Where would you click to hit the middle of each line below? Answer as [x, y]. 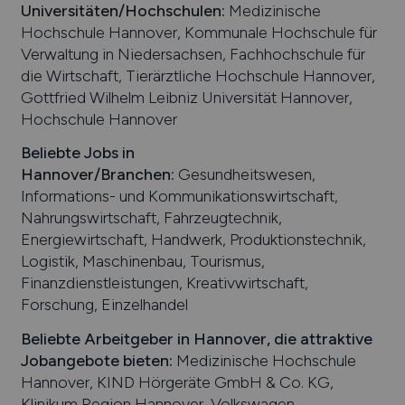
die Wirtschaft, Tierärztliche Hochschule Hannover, [198, 75]
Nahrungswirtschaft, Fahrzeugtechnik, [151, 218]
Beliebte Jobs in [77, 153]
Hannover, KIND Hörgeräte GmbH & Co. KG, [177, 381]
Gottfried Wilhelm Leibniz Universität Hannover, [186, 97]
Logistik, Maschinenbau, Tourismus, [142, 261]
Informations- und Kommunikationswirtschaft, [179, 196]
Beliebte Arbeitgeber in [107, 338]
